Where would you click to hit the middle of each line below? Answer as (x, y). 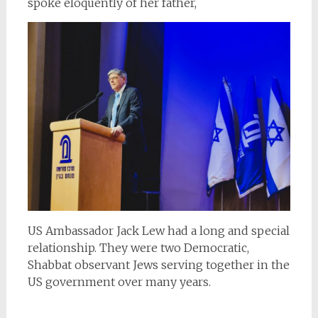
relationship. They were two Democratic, (138, 248)
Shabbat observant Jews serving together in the (158, 265)
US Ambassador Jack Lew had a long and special (158, 231)
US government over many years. (119, 282)
